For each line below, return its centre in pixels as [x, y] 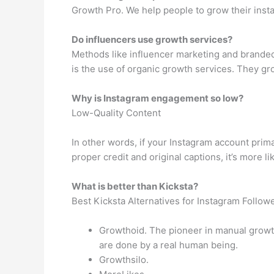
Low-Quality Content [116, 113]
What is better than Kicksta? [135, 186]
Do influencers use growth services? [152, 39]
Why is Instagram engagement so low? [157, 98]
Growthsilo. [124, 259]
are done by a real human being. [168, 245]
